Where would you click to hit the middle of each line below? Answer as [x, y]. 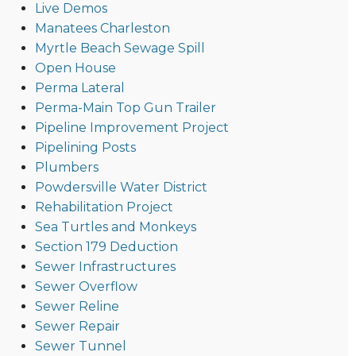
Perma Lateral [79, 88]
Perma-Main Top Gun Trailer [125, 108]
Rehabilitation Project [104, 207]
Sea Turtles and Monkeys [115, 227]
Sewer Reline [77, 307]
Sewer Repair [77, 327]
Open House [75, 68]
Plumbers [66, 168]
